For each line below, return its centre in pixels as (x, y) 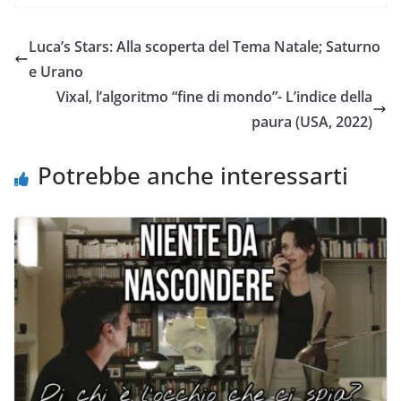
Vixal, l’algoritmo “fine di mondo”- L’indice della (214, 97)
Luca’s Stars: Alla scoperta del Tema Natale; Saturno (205, 47)
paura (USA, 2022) (312, 122)
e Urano (56, 72)
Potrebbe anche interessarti (193, 176)
